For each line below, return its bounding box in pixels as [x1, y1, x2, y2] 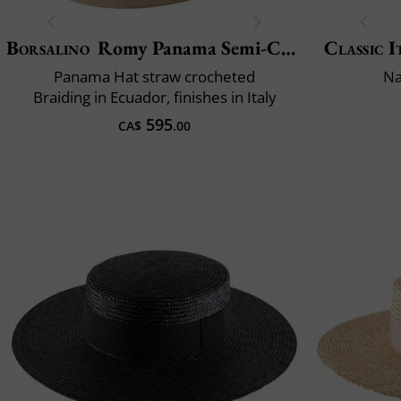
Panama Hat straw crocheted [54, 65, 255, 87]
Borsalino [5, 34, 90, 61]
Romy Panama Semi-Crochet [97, 34, 281, 61]
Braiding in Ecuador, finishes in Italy [32, 86, 277, 107]
